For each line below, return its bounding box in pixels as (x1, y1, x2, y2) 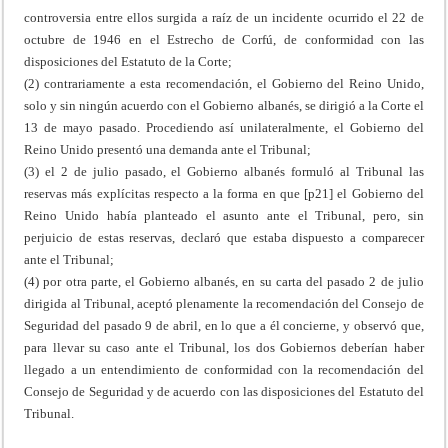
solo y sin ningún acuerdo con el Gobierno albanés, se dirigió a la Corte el (24, 97, 424, 113)
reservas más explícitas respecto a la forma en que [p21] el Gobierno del (24, 185, 424, 201)
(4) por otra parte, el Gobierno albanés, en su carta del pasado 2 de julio (24, 273, 424, 289)
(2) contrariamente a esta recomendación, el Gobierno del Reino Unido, (24, 75, 424, 91)
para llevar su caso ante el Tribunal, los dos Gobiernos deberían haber (24, 339, 424, 355)
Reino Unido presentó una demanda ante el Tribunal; (24, 141, 312, 157)
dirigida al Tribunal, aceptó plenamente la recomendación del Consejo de (24, 295, 424, 311)
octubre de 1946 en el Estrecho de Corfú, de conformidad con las (24, 31, 424, 47)
